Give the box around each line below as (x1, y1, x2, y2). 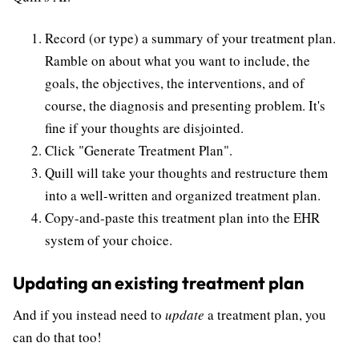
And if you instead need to (13, 305, 165, 325)
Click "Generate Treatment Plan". (45, 141, 232, 160)
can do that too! (13, 328, 102, 347)
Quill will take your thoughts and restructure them (45, 163, 328, 183)
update (165, 305, 204, 325)
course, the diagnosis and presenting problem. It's (45, 96, 325, 115)
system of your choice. (45, 231, 172, 250)
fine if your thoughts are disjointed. (45, 119, 244, 138)
